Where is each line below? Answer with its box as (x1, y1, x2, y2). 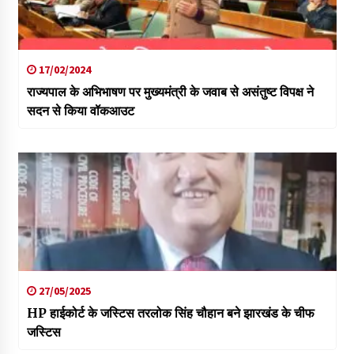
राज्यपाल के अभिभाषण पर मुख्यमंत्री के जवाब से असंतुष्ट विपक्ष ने (26, 84, 314, 100)
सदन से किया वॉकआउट (26, 103, 134, 119)
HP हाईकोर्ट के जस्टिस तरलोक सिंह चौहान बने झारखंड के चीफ (26, 305, 314, 322)
